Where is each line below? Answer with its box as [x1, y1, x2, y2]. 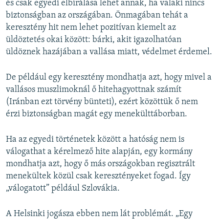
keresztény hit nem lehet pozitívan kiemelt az [6, 22, 176, 32]
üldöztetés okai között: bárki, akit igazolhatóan [6, 35, 181, 44]
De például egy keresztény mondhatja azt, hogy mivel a [6, 72, 212, 82]
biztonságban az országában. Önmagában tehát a [6, 10, 188, 20]
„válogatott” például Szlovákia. [6, 183, 120, 193]
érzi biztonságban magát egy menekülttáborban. [6, 109, 187, 119]
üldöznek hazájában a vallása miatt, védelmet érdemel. [6, 47, 212, 57]
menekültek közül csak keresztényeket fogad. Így [6, 171, 191, 181]
